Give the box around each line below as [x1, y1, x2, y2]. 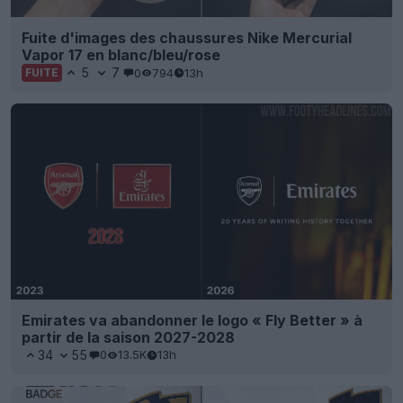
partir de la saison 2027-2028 [22, 327, 235, 346]
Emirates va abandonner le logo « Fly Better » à [22, 310, 363, 329]
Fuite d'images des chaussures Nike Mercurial [22, 29, 352, 48]
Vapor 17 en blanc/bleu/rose [22, 46, 220, 65]
